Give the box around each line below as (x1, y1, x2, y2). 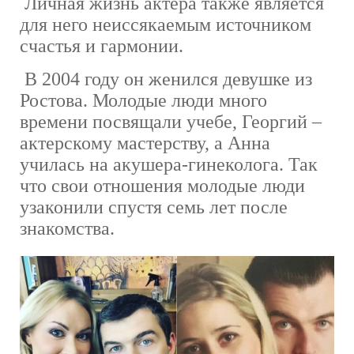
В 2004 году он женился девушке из (20, 68, 312, 89)
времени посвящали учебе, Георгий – (20, 111, 322, 132)
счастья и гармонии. (20, 35, 183, 56)
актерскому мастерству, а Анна (20, 132, 270, 153)
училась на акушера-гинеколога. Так (20, 153, 318, 175)
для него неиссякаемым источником (20, 13, 311, 35)
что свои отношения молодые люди (20, 175, 305, 196)
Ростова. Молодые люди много (20, 89, 267, 111)
